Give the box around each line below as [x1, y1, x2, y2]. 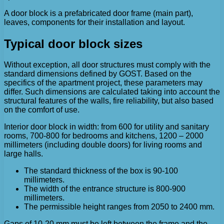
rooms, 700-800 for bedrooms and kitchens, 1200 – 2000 [4, 131, 203, 140]
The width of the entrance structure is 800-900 [24, 184, 185, 193]
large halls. [4, 149, 43, 158]
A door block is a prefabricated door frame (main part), [4, 8, 193, 17]
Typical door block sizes [4, 36, 142, 50]
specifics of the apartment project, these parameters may [4, 78, 202, 87]
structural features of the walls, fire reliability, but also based [4, 96, 213, 105]
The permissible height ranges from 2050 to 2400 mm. [24, 202, 214, 211]
